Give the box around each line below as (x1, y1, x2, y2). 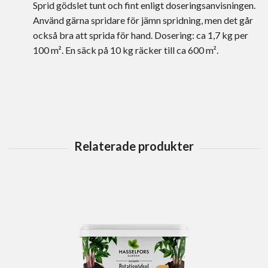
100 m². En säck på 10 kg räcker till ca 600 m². (33, 44, 218, 56)
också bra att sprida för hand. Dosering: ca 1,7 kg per (33, 29, 248, 41)
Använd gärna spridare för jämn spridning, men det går (33, 14, 253, 26)
